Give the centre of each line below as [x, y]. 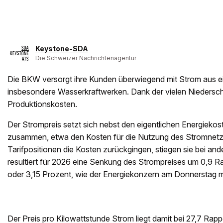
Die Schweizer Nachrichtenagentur [86, 58]
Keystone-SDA [62, 49]
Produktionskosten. [42, 104]
